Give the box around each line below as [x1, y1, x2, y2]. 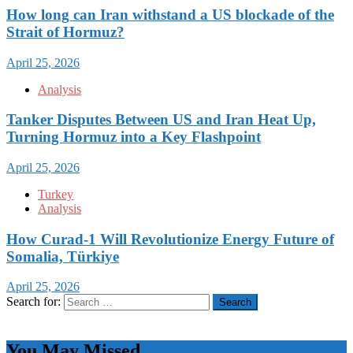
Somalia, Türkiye [6, 247, 119, 265]
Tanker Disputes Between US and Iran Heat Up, [6, 111, 316, 128]
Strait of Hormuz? [6, 23, 124, 40]
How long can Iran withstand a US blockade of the [6, 6, 334, 23]
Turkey [38, 187, 73, 201]
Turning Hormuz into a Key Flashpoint [6, 128, 261, 146]
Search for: [6, 295, 61, 309]
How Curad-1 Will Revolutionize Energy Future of [6, 230, 334, 247]
